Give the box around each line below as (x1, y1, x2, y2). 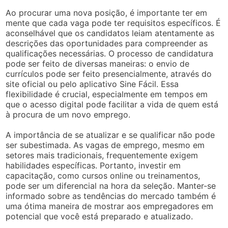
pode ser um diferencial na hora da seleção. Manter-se (6, 180, 216, 191)
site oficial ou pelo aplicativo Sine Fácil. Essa (6, 78, 179, 89)
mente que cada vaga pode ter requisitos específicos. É (6, 17, 221, 28)
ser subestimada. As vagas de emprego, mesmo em (6, 139, 205, 150)
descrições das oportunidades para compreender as (6, 38, 208, 48)
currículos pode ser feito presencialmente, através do (6, 68, 212, 79)
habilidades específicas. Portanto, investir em (6, 160, 181, 170)
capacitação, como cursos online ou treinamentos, (6, 170, 201, 181)
